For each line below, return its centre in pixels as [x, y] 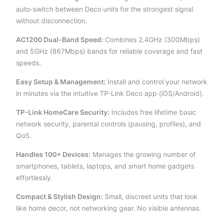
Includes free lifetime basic [153, 112]
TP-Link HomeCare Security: [63, 112]
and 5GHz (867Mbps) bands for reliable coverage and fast [109, 51]
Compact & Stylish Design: [59, 196]
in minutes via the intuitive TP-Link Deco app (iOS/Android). [110, 93]
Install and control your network [156, 82]
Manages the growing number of [143, 154]
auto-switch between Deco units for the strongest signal [105, 9]
